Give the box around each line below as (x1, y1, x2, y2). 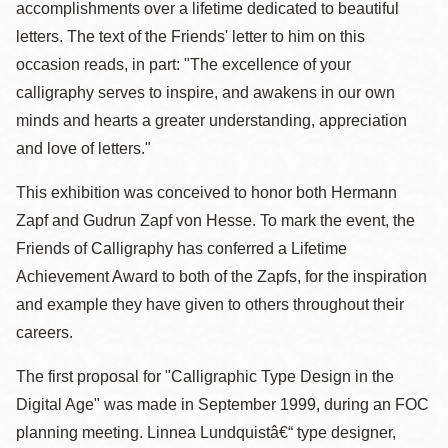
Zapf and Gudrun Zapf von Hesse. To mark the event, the (16, 212, 415, 229)
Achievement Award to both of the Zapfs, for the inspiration (16, 268, 427, 285)
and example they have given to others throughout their (16, 296, 404, 313)
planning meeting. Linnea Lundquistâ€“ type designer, (16, 424, 396, 441)
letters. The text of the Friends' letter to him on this (16, 28, 365, 45)
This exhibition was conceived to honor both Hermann (16, 184, 397, 201)
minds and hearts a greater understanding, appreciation (16, 112, 407, 129)
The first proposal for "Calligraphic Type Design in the (16, 368, 394, 385)
